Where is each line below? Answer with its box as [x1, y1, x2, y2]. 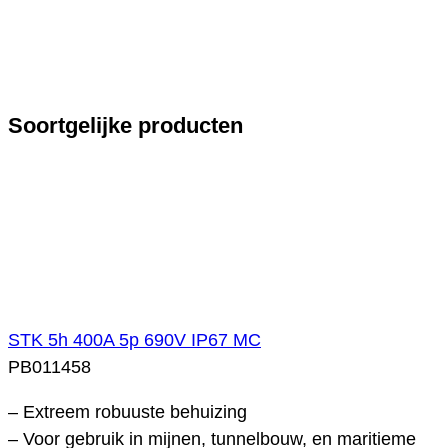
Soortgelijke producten [8, 113, 243, 139]
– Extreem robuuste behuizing [8, 401, 247, 422]
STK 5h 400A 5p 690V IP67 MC [8, 329, 261, 350]
